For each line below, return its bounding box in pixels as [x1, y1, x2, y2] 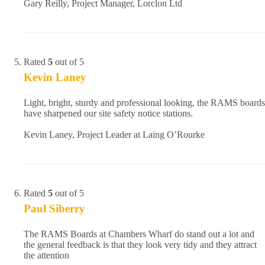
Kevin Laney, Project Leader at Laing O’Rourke [24, 130, 205, 140]
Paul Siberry [24, 202, 85, 215]
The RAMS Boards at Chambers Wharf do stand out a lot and [24, 229, 254, 240]
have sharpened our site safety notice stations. [24, 108, 193, 119]
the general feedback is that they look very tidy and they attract [24, 240, 257, 250]
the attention [24, 250, 69, 261]
